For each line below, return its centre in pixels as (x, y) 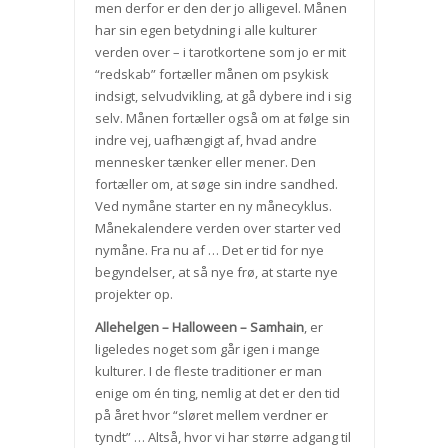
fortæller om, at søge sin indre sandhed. (216, 184)
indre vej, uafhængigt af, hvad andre (205, 140)
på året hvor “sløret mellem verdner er (211, 415)
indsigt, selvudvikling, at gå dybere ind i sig (222, 96)
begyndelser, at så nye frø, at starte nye (216, 272)
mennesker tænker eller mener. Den (205, 162)
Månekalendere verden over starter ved (219, 228)
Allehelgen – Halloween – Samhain (199, 327)
